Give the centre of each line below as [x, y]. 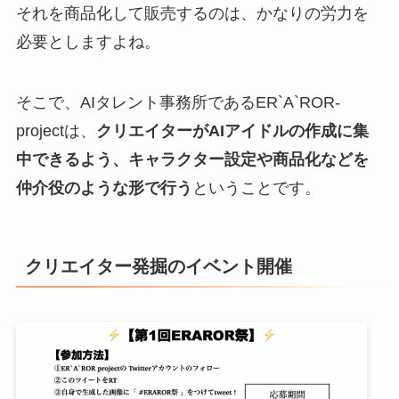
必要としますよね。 [88, 42]
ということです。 [256, 187]
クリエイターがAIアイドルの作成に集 [232, 130]
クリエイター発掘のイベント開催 [158, 266]
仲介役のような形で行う [104, 187]
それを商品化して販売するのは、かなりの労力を [192, 14]
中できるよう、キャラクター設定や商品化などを [192, 159]
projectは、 [56, 130]
